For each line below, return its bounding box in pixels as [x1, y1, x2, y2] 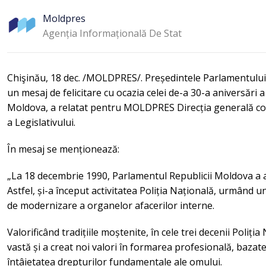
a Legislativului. [7, 116, 75, 129]
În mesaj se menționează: [7, 142, 119, 156]
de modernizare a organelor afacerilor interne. [7, 199, 214, 212]
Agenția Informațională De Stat [43, 26, 182, 40]
